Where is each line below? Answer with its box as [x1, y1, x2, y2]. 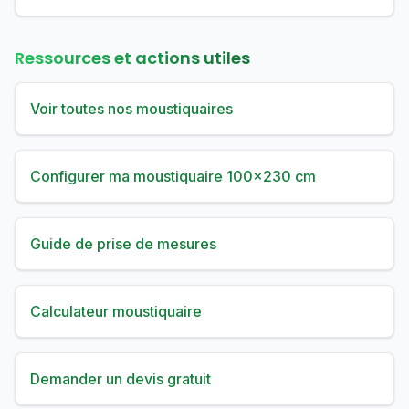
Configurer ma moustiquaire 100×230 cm [30, 167, 316, 185]
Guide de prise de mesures [30, 235, 216, 253]
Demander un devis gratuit [30, 370, 211, 388]
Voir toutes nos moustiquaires [30, 100, 233, 118]
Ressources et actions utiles [15, 47, 250, 69]
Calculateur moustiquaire [30, 302, 202, 320]
